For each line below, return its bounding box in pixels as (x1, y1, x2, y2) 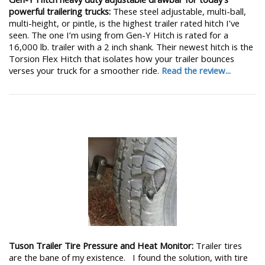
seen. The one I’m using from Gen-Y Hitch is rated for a (9, 28, 228, 41)
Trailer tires (193, 240, 242, 252)
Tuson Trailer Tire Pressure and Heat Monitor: (9, 240, 193, 252)
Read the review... (161, 64, 231, 76)
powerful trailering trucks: (9, 5, 111, 17)
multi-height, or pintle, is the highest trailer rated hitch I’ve (9, 17, 240, 29)
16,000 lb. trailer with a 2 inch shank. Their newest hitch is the (9, 40, 253, 53)
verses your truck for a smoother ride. (9, 64, 161, 76)
